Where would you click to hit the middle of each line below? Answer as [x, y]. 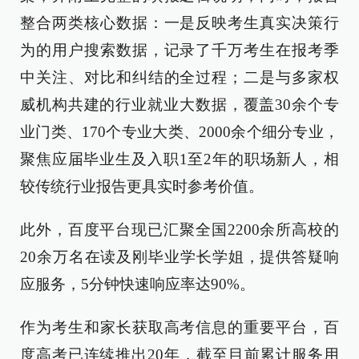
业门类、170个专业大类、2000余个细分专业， [179, 132]
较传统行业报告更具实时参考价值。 [142, 186]
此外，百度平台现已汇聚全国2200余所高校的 [179, 230]
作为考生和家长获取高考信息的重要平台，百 [179, 327]
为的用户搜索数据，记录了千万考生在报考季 [179, 50]
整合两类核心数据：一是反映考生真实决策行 [179, 23]
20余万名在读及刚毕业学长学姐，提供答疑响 [179, 257]
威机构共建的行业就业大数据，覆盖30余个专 [179, 105]
